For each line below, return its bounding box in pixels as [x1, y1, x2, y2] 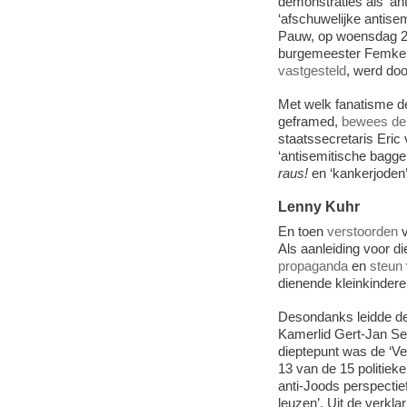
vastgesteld [277, 62, 346, 78]
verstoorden [326, 223, 398, 239]
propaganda [277, 257, 348, 273]
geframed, [277, 113, 342, 129]
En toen [277, 223, 327, 239]
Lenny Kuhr [277, 197, 360, 214]
